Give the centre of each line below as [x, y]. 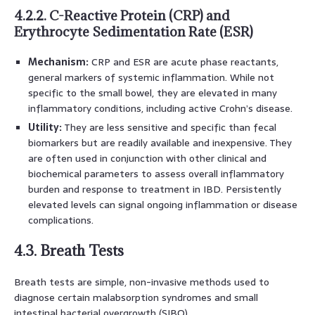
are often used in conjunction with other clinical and [147, 158]
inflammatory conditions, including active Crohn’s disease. [160, 108]
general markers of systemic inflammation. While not [151, 77]
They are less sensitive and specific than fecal [169, 127]
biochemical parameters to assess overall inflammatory [156, 173]
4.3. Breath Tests [69, 250]
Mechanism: [58, 62]
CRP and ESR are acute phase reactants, [184, 62]
